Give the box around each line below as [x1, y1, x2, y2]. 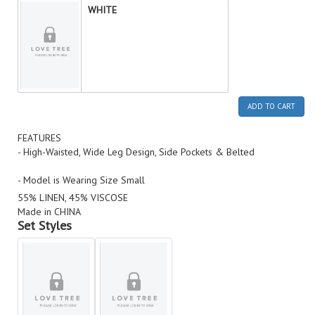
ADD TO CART [247, 101, 295, 111]
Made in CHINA [18, 205, 81, 218]
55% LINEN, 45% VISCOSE [18, 191, 128, 204]
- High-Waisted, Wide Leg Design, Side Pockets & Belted [18, 146, 255, 158]
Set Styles [18, 217, 72, 233]
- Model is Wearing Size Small [18, 174, 145, 186]
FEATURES [18, 131, 61, 144]
